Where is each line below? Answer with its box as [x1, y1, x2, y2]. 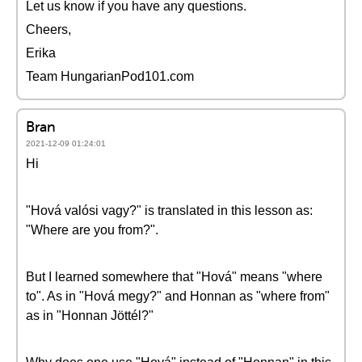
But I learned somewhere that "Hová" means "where [26, 270, 322, 284]
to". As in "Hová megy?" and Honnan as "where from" [26, 289, 330, 303]
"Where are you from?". [26, 223, 158, 237]
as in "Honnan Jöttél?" [26, 309, 154, 322]
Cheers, [26, 23, 71, 36]
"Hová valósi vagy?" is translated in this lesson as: [26, 204, 313, 217]
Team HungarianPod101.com [26, 69, 194, 83]
